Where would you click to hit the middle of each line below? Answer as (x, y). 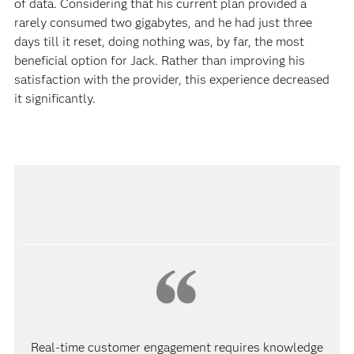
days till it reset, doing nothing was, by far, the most (159, 41)
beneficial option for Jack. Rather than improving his (159, 60)
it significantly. (58, 98)
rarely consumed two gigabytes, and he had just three (163, 22)
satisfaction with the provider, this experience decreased (171, 79)
